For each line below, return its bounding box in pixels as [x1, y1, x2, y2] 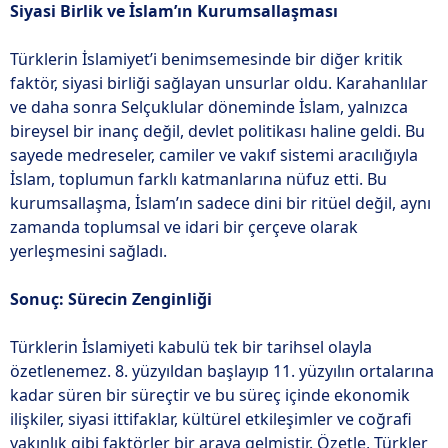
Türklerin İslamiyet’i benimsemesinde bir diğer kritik [10, 48, 403, 70]
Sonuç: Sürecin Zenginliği [10, 288, 212, 310]
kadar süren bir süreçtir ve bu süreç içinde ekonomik [10, 384, 410, 406]
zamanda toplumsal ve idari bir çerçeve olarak [10, 216, 358, 238]
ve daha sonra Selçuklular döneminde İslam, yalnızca [10, 96, 408, 118]
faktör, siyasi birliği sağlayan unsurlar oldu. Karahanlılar [10, 72, 428, 94]
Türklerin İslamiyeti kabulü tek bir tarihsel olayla [10, 336, 372, 358]
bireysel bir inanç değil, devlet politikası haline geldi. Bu [10, 120, 425, 142]
